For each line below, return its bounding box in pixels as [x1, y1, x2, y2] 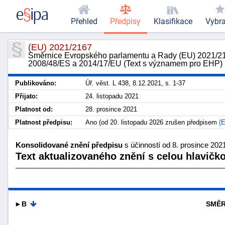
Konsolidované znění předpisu [16, 140, 123, 149]
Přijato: [15, 92, 38, 100]
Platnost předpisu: [15, 119, 72, 126]
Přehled [70, 17, 97, 27]
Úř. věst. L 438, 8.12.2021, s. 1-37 [85, 79, 185, 87]
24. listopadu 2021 [85, 92, 139, 100]
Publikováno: [15, 79, 56, 87]
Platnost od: [15, 105, 53, 113]
